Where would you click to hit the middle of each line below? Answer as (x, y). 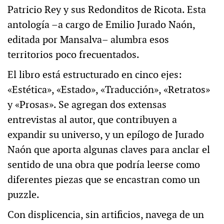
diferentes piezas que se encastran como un (104, 179)
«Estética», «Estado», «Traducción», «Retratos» (109, 89)
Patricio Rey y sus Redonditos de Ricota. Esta (107, 9)
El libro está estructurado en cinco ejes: (95, 74)
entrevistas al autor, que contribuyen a (92, 119)
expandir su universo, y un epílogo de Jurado (106, 134)
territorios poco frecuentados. (73, 54)
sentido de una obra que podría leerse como (104, 164)
